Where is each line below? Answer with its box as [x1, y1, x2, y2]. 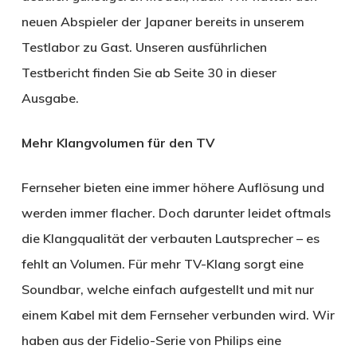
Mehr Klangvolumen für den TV [21, 134, 215, 151]
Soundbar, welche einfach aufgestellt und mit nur [21, 280, 314, 297]
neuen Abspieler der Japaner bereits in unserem [21, 13, 304, 29]
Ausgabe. [21, 89, 79, 106]
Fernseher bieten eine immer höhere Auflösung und [21, 178, 324, 195]
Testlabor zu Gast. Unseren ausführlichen [21, 38, 267, 55]
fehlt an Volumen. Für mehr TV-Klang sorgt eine [21, 255, 304, 272]
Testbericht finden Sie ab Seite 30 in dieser [21, 64, 277, 80]
